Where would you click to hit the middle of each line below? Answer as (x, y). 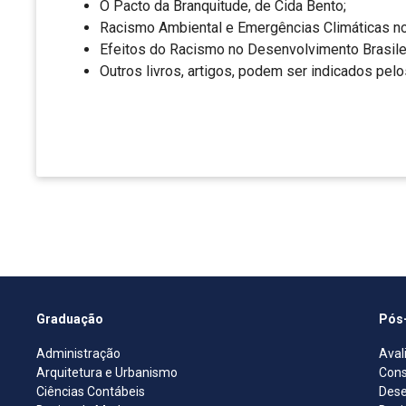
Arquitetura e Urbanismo (107, 373)
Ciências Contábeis (91, 392)
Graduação (70, 319)
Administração (78, 354)
